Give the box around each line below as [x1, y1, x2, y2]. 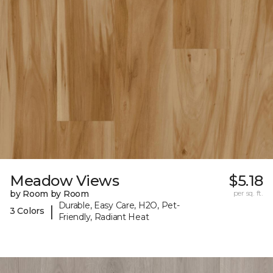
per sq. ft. [233, 188, 263, 197]
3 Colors [10, 205, 44, 217]
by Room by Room [10, 188, 89, 199]
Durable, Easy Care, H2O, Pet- [58, 199, 180, 211]
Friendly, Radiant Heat [58, 211, 149, 222]
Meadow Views [10, 171, 119, 190]
